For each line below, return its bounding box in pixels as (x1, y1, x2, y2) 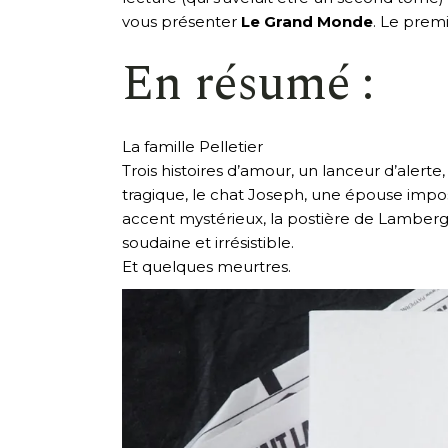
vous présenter (122, 11, 241, 31)
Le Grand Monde (241, 11, 373, 31)
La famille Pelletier (122, 136, 263, 156)
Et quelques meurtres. (122, 256, 291, 276)
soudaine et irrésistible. (122, 232, 294, 252)
